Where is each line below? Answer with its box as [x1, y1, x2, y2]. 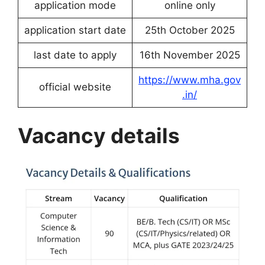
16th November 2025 [139, 49, 240, 62]
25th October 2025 [144, 24, 235, 37]
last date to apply [34, 49, 117, 62]
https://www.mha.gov [138, 74, 241, 86]
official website [39, 81, 111, 93]
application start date [24, 24, 126, 37]
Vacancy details [18, 122, 180, 148]
